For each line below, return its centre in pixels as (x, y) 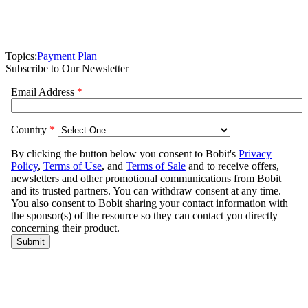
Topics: (21, 56)
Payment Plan (67, 56)
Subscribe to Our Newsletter (67, 68)
